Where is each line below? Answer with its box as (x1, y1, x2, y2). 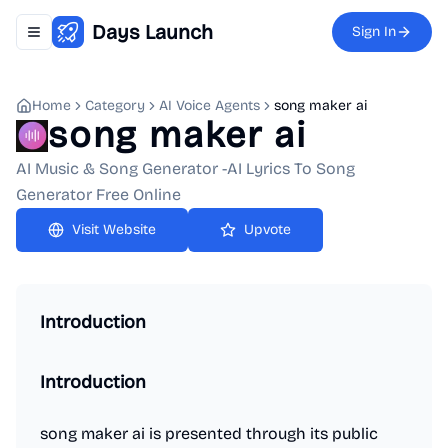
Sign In (352, 23, 396, 40)
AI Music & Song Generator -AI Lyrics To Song (16, 159, 355, 178)
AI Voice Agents (159, 97, 260, 114)
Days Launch (92, 20, 213, 44)
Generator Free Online (16, 185, 181, 204)
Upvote (244, 221, 291, 238)
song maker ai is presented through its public (40, 424, 378, 443)
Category (85, 97, 145, 114)
